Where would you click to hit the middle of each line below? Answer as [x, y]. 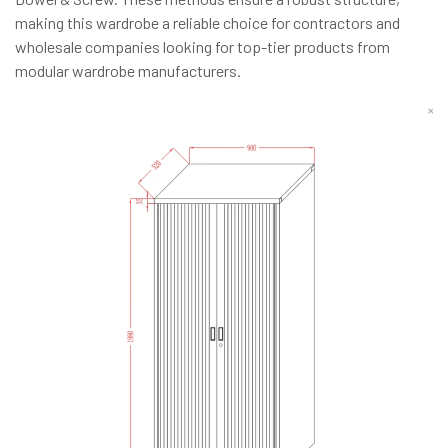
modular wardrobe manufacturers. [128, 70]
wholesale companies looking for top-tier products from [202, 46]
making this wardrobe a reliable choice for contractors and [207, 22]
